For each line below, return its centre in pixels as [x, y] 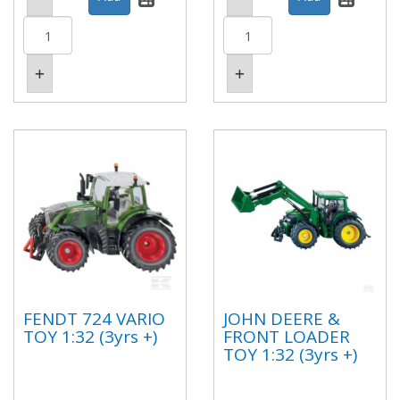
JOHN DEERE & [282, 318]
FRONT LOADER [287, 336]
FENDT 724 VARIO [94, 318]
